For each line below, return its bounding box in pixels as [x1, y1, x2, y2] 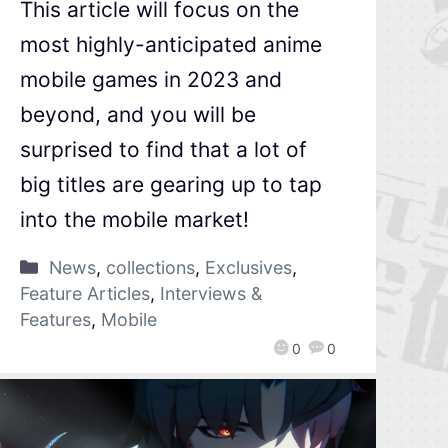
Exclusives [204, 256, 292, 278]
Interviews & [159, 282, 262, 304]
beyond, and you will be [19, 101, 256, 127]
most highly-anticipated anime [19, 31, 322, 57]
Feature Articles [19, 282, 150, 304]
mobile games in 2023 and [19, 66, 282, 92]
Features [19, 308, 91, 330]
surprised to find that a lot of [19, 136, 307, 162]
